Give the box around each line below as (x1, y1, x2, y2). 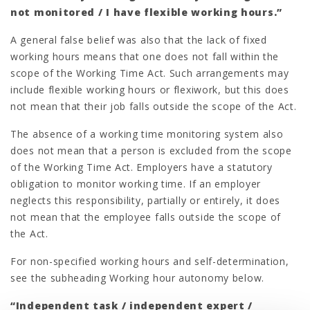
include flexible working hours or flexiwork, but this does (10, 82, 289, 96)
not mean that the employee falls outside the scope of (10, 210, 282, 224)
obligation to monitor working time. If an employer (10, 176, 262, 190)
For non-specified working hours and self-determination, (10, 254, 289, 268)
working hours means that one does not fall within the (10, 49, 280, 63)
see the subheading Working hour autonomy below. (10, 271, 264, 284)
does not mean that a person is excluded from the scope (10, 143, 292, 157)
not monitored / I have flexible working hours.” (10, 5, 282, 19)
